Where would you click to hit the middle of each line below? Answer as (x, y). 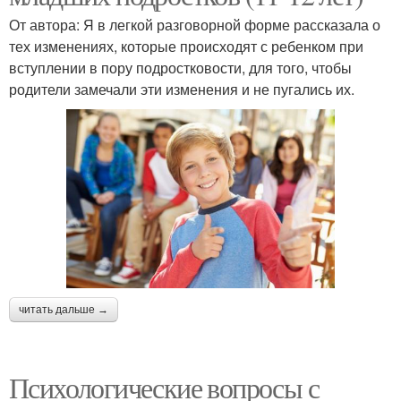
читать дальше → (64, 309)
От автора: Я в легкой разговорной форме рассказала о (195, 24)
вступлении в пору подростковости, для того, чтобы (180, 67)
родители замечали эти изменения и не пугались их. (182, 89)
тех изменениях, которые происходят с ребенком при (186, 46)
